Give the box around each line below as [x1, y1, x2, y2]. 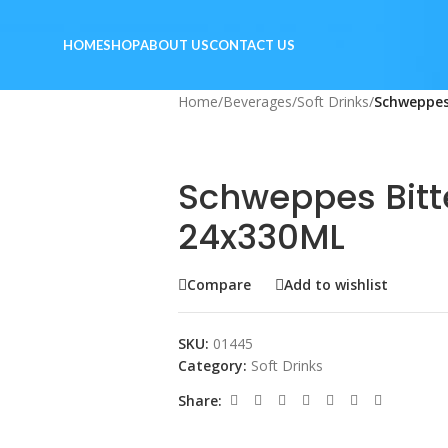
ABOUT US [139, 37, 209, 53]
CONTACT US [208, 37, 295, 53]
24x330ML [177, 213, 345, 262]
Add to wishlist [283, 274, 388, 294]
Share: [177, 390, 222, 410]
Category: [177, 356, 247, 376]
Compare [186, 274, 251, 294]
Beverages [222, 92, 292, 111]
